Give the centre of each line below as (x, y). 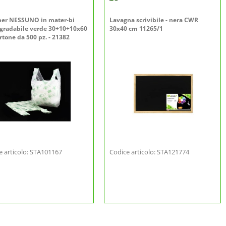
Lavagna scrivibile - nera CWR (154, 20)
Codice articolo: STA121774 (149, 152)
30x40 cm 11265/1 (136, 29)
